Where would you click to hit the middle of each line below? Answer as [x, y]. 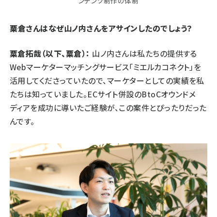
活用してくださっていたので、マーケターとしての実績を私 [107, 80]
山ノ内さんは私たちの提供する [143, 53]
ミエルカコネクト [161, 67]
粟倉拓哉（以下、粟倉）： [50, 53]
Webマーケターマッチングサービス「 [71, 67]
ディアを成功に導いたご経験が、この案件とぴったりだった [108, 107]
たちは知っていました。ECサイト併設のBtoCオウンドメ [103, 94]
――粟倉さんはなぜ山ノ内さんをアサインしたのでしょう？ [101, 28]
